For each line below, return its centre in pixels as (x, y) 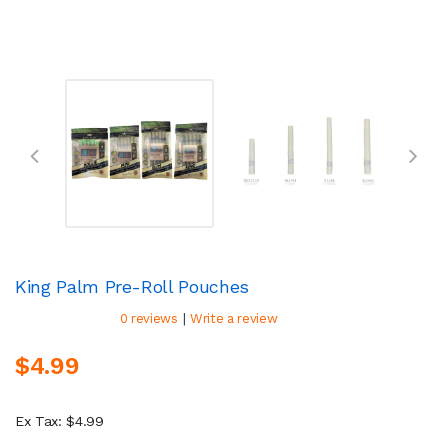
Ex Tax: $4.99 (59, 420)
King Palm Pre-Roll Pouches (132, 286)
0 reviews (148, 318)
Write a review (234, 318)
